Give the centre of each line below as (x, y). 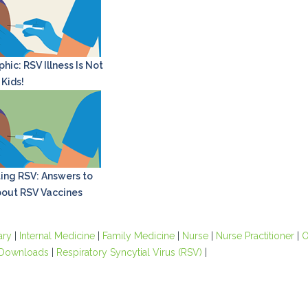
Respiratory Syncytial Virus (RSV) (129, 252)
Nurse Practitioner (255, 236)
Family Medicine (138, 236)
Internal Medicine (57, 236)
